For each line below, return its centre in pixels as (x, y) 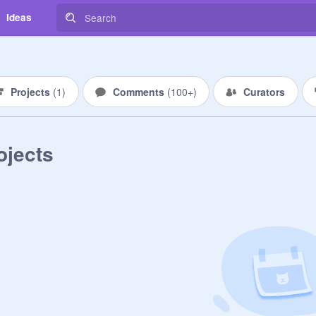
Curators (264, 92)
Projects (32, 92)
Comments (140, 92)
